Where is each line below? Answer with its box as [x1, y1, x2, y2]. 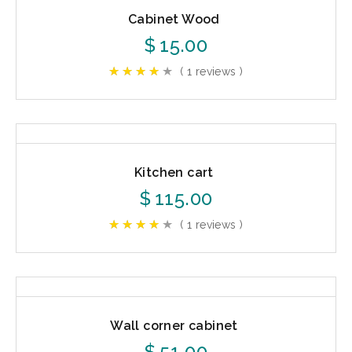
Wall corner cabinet [110, 318, 238, 334]
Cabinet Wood [128, 11, 220, 27]
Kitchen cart [134, 165, 214, 181]
